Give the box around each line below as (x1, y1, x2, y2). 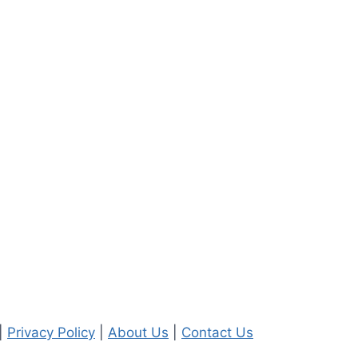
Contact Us (181, 324, 253, 340)
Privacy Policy (7, 324, 95, 340)
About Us (108, 324, 169, 340)
